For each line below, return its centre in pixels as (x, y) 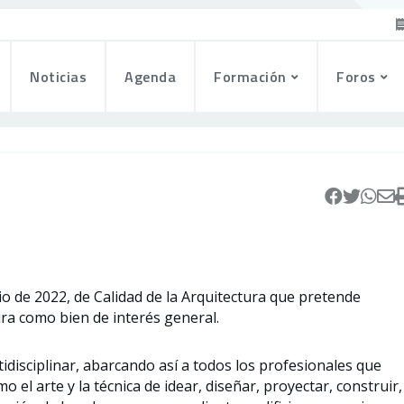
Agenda (151, 77)
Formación (250, 77)
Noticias (59, 77)
